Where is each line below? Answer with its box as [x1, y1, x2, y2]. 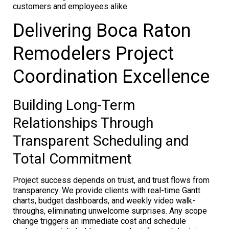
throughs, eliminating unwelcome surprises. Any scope [13, 205, 207, 216]
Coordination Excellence [13, 65, 210, 87]
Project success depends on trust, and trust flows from [13, 175, 210, 185]
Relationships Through [13, 114, 153, 131]
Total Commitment [13, 150, 132, 167]
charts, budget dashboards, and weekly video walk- [13, 195, 195, 205]
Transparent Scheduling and [13, 132, 189, 149]
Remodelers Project [13, 42, 174, 64]
